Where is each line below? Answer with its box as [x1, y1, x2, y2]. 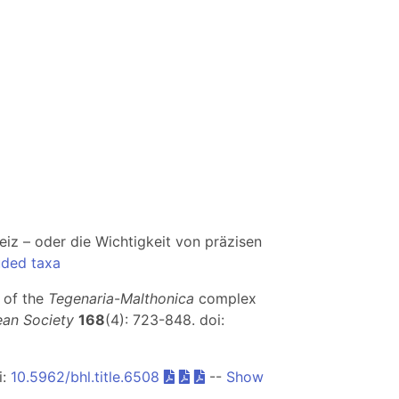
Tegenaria [48, 289, 114, 307]
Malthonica [120, 289, 194, 307]
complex [194, 289, 256, 307]
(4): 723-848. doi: [105, 311, 224, 329]
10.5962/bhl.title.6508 [11, 368, 159, 386]
